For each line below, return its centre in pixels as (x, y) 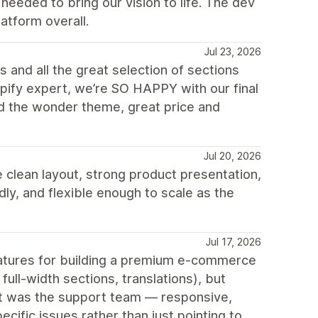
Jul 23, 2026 (233, 51)
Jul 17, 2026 (234, 242)
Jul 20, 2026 (232, 156)
